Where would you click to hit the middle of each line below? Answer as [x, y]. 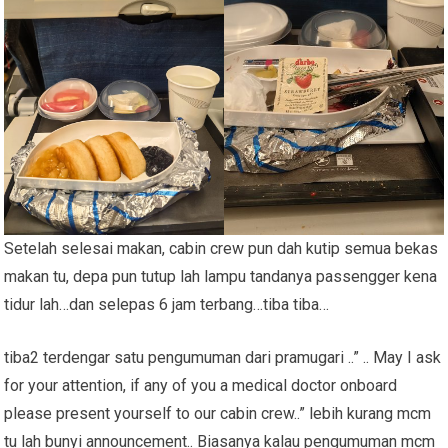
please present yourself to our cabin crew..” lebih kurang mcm [218, 413]
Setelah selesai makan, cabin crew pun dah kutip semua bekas [221, 248]
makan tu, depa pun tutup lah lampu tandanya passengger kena [221, 276]
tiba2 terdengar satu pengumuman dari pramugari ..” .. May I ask [223, 357]
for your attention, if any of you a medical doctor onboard [201, 385]
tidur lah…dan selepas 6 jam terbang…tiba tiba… [167, 304]
